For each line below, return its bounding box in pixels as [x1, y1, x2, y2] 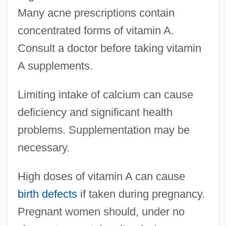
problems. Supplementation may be [17, 123, 190, 136]
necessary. [17, 141, 70, 154]
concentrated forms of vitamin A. [17, 24, 174, 37]
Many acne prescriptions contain [17, 6, 175, 19]
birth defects [17, 187, 77, 200]
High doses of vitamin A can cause [17, 169, 185, 183]
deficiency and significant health [17, 105, 173, 119]
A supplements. [17, 59, 93, 72]
